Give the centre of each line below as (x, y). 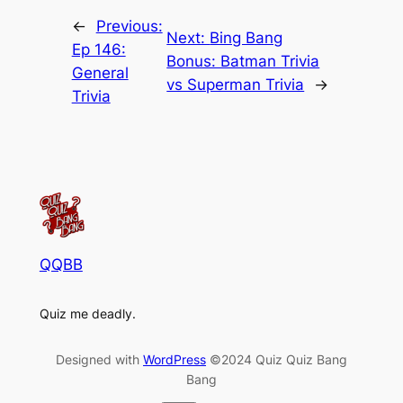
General (100, 72)
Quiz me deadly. (87, 313)
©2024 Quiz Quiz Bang (277, 359)
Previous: (129, 26)
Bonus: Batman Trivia (243, 61)
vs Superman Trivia (236, 84)
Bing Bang (246, 37)
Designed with (99, 359)
